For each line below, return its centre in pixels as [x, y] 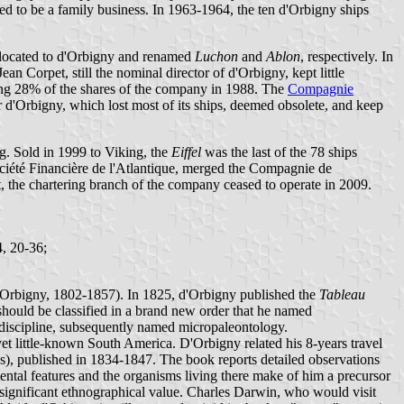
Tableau [342, 294]
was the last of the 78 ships [279, 151]
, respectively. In [347, 56]
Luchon [216, 56]
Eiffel [186, 151]
